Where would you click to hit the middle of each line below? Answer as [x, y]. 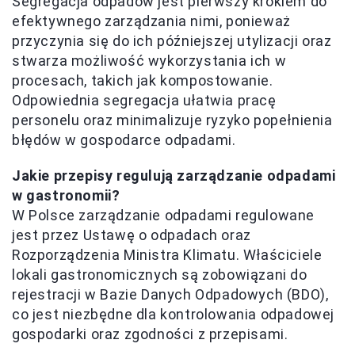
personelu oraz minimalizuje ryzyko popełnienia [172, 120]
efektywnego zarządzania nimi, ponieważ [151, 21]
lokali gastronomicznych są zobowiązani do [160, 275]
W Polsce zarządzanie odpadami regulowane [164, 216]
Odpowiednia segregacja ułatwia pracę [144, 101]
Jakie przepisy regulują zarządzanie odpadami [174, 176]
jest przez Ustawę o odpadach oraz [132, 235]
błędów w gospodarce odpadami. [124, 140]
